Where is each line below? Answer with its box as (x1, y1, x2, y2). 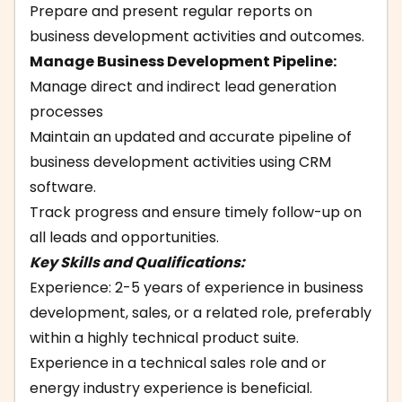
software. (30, 177, 96, 197)
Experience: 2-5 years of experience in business (30, 277, 363, 298)
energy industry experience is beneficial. (30, 378, 312, 398)
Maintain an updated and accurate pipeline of (30, 127, 352, 147)
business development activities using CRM (30, 152, 331, 172)
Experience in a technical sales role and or (30, 353, 327, 373)
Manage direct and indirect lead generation (30, 76, 336, 97)
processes (30, 101, 103, 122)
